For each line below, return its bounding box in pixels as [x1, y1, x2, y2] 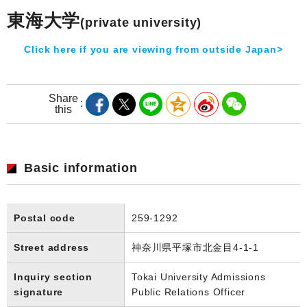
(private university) [80, 15, 202, 29]
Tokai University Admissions [132, 271, 266, 282]
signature [14, 286, 64, 297]
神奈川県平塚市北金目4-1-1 [132, 241, 259, 253]
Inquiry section [14, 271, 93, 282]
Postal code [14, 212, 75, 223]
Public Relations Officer [132, 286, 246, 297]
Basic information [24, 160, 138, 175]
